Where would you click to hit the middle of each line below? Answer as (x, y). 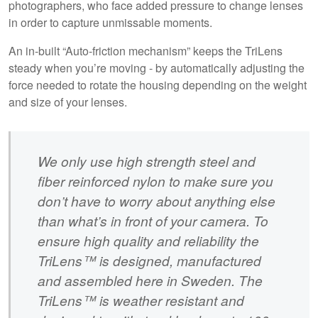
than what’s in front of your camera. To (153, 221)
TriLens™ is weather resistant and (141, 300)
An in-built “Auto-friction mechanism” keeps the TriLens (146, 50)
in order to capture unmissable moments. (110, 22)
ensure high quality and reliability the (149, 241)
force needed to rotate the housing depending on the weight (158, 84)
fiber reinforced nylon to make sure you (156, 181)
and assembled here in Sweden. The (150, 280)
